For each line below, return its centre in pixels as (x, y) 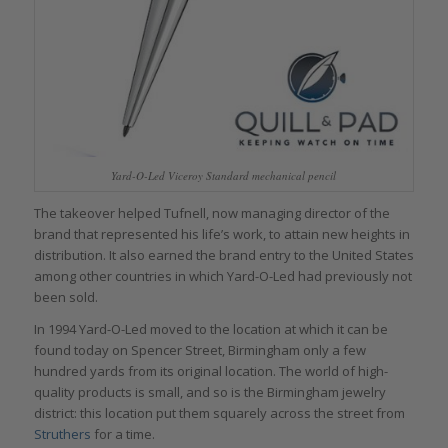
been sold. (65, 297)
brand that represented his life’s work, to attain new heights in (221, 234)
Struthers (62, 434)
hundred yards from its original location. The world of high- (210, 371)
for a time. (122, 434)
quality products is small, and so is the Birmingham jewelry (209, 392)
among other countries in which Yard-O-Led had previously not (222, 276)
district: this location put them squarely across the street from (219, 413)
